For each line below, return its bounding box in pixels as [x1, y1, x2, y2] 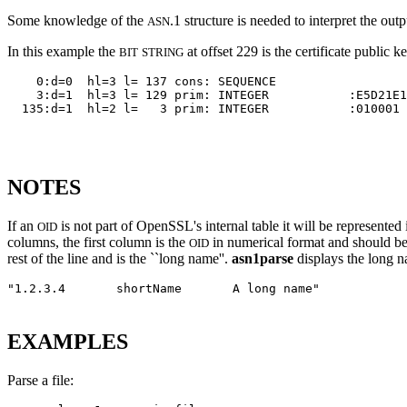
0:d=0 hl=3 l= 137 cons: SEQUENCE [7, 74, 349, 89]
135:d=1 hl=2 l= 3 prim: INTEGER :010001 [7, 102, 400, 116]
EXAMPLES [7, 329, 128, 353]
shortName [116, 281, 182, 295]
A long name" [233, 281, 320, 295]
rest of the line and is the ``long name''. [7, 250, 232, 266]
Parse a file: [7, 372, 74, 388]
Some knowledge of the [7, 13, 147, 29]
